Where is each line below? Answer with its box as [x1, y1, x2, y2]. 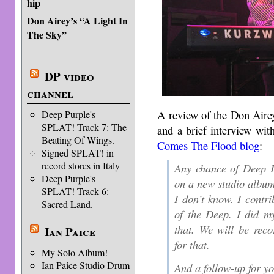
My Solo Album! [41, 246, 108, 259]
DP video [44, 68, 94, 85]
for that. [174, 237, 210, 253]
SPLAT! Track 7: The [41, 120, 127, 133]
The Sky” [26, 28, 67, 40]
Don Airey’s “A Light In [26, 13, 128, 28]
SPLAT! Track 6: [41, 185, 109, 198]
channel [26, 85, 73, 102]
